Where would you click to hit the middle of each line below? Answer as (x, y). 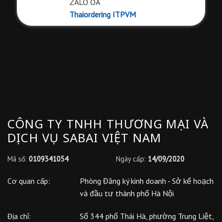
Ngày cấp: (131, 159)
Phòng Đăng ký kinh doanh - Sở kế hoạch (146, 181)
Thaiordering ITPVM (102, 14)
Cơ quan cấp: (28, 181)
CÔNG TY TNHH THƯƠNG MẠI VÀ (108, 123)
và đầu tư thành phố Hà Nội (127, 194)
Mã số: (18, 159)
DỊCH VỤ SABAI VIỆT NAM (85, 137)
